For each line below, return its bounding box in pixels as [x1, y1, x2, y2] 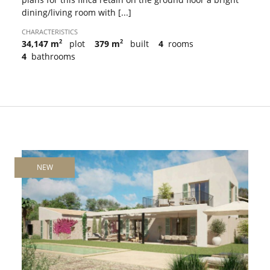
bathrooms [29, 51, 75, 63]
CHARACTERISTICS [22, 27, 78, 37]
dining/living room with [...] [22, 7, 131, 19]
